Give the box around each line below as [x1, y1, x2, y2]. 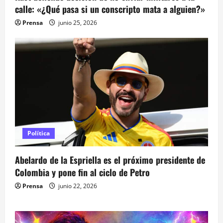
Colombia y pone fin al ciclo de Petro [15, 166, 150, 179]
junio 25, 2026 [57, 18, 97, 27]
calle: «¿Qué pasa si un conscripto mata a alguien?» [15, 2, 205, 16]
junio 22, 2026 [57, 182, 97, 191]
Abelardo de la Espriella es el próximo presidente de [15, 153, 205, 167]
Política [27, 129, 50, 138]
